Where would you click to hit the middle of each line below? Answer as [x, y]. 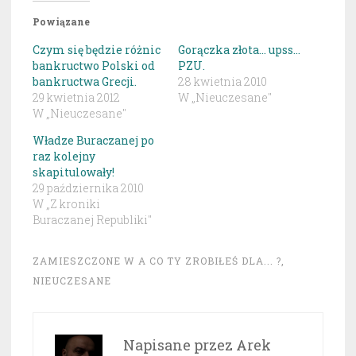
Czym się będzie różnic [97, 50]
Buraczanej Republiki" [92, 220]
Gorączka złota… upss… [239, 50]
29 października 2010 [88, 188]
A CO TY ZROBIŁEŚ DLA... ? [210, 261]
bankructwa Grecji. [85, 82]
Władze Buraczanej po [93, 141]
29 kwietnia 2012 [76, 98]
